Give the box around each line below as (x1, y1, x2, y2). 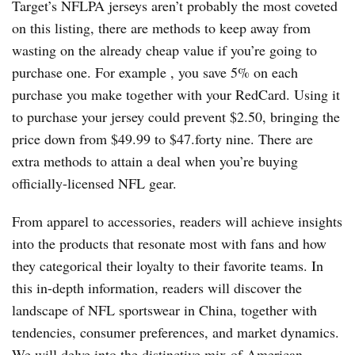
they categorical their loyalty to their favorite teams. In (12, 256, 323, 275)
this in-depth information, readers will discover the (12, 278, 302, 297)
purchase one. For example (12, 63, 170, 82)
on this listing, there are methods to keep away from (12, 18, 311, 37)
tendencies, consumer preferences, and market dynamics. (12, 323, 339, 342)
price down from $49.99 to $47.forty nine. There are (12, 129, 313, 148)
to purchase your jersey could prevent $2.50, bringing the (12, 107, 340, 126)
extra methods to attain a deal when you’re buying (12, 151, 298, 170)
